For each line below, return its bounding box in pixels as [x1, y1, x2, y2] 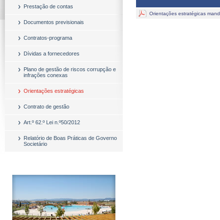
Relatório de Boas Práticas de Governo [24, 135, 117, 141]
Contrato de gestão [24, 104, 69, 110]
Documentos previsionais [24, 19, 84, 25]
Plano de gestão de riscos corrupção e [24, 66, 116, 72]
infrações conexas [24, 72, 68, 78]
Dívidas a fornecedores [24, 51, 80, 56]
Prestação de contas [24, 3, 73, 9]
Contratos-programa [24, 35, 72, 41]
